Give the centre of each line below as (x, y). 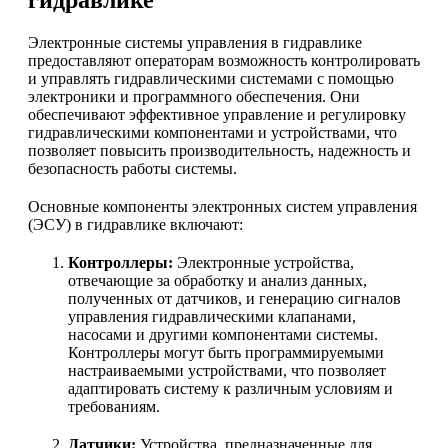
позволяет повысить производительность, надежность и (219, 151)
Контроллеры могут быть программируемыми (226, 353)
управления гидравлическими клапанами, (212, 317)
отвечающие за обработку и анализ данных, (217, 281)
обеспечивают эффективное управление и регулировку (217, 115)
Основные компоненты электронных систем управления (222, 207)
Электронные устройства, (263, 263)
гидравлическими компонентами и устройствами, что (212, 133)
